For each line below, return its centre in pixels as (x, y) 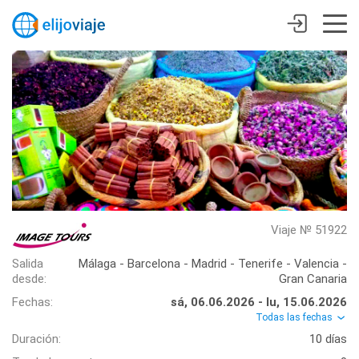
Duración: (36, 339)
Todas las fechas (295, 317)
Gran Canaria (313, 279)
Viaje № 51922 (309, 230)
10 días (328, 339)
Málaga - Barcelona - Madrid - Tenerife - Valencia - (213, 264)
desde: (29, 279)
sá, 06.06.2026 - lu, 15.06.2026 (259, 302)
